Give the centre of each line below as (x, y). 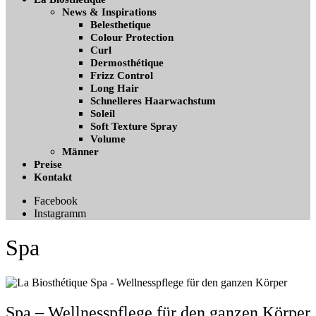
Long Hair (115, 88)
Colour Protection (132, 37)
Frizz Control (122, 75)
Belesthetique (121, 25)
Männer (80, 152)
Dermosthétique (127, 63)
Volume (108, 139)
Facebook (56, 201)
